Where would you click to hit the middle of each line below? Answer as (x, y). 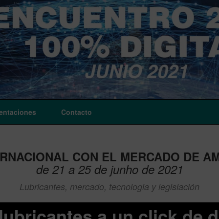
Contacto (77, 112)
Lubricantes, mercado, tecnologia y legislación (109, 187)
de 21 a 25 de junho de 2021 (109, 169)
